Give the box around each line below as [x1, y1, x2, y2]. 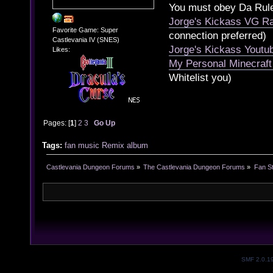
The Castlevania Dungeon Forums [143, 163, 246, 171]
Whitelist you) [169, 71, 232, 83]
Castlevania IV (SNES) [52, 36, 119, 43]
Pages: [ [43, 119, 71, 127]
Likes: [52, 46, 70, 53]
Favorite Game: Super [52, 26, 118, 34]
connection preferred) [169, 29, 266, 41]
